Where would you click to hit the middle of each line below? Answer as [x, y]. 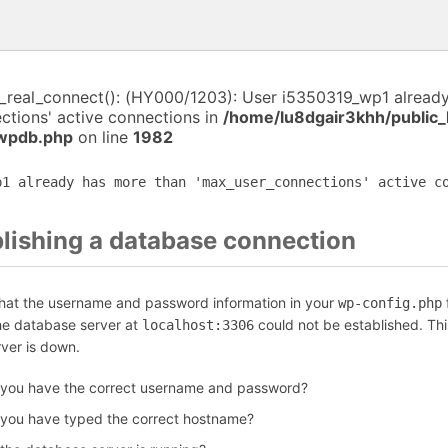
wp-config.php [390, 303]
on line [103, 137]
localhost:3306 [198, 325]
